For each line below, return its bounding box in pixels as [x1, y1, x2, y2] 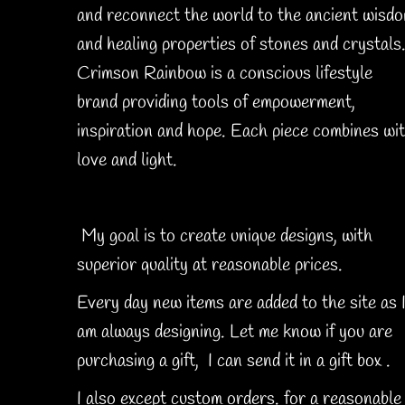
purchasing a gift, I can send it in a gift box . [76, 349, 391, 374]
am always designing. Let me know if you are [76, 320, 392, 345]
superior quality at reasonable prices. [76, 253, 347, 278]
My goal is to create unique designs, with [76, 224, 372, 250]
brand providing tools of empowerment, [76, 90, 355, 116]
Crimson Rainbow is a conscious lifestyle [76, 61, 372, 87]
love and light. [76, 148, 177, 174]
